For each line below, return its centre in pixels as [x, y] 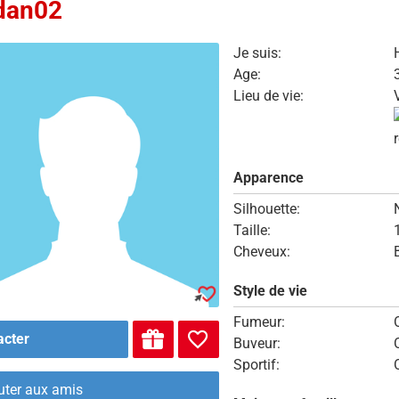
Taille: [252, 230]
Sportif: [256, 365]
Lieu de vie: [268, 96]
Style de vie [270, 291]
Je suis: [257, 53]
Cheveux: [261, 252]
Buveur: [256, 343]
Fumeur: [259, 322]
